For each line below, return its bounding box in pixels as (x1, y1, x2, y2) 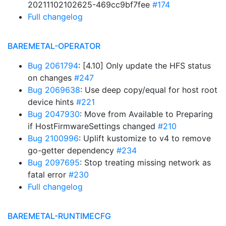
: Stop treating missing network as (80, 157, 211, 167)
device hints (28, 97, 76, 107)
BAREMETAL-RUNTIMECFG (8, 211, 111, 221)
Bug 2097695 (28, 157, 80, 167)
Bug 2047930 (28, 109, 80, 119)
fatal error (28, 169, 69, 180)
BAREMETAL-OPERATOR (8, 41, 100, 51)
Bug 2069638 (28, 85, 80, 95)
